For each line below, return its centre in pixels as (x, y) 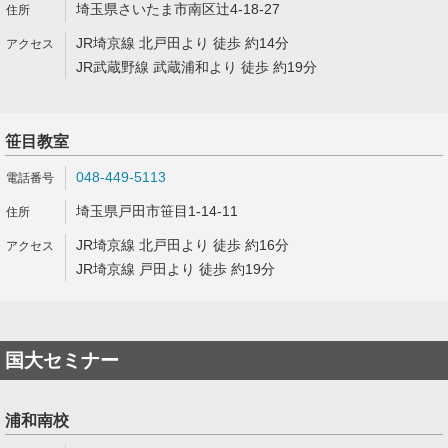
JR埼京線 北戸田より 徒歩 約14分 (182, 43)
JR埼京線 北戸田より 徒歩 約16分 (182, 245)
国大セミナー (62, 360)
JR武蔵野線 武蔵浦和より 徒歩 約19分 (196, 67)
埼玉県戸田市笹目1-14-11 (157, 211)
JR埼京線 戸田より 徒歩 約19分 (175, 269)
